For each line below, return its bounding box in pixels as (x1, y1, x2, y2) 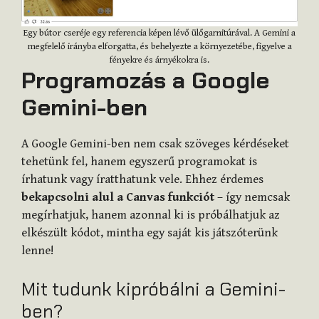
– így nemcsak (214, 190, 290, 205)
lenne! (21, 244, 54, 258)
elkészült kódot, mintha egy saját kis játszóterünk (21, 226, 278, 241)
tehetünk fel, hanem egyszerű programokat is (21, 155, 257, 169)
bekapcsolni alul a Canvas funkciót (21, 190, 214, 205)
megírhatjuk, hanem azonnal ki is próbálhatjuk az (21, 208, 280, 223)
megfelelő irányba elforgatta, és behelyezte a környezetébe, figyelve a (27, 41, 292, 53)
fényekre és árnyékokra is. (110, 55, 209, 66)
